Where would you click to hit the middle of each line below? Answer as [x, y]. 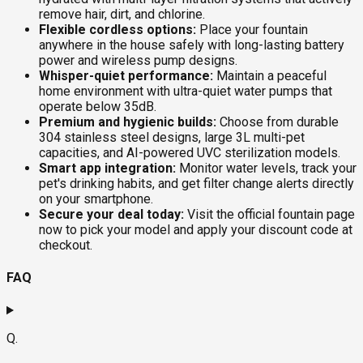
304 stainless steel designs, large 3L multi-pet [172, 137]
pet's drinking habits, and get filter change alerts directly [196, 183]
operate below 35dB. [98, 106]
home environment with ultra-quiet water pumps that [186, 91]
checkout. [66, 245]
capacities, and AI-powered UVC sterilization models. [190, 152]
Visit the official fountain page [269, 214]
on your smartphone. [96, 199]
